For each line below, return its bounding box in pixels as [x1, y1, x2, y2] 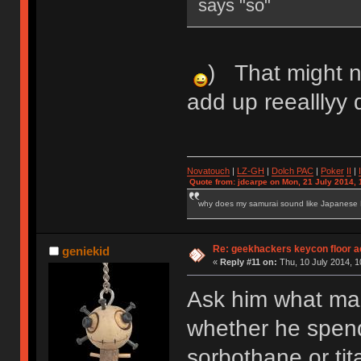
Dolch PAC [271, 166, 313, 176]
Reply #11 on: [219, 257, 277, 268]
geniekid [61, 244, 110, 259]
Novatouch [186, 166, 230, 176]
